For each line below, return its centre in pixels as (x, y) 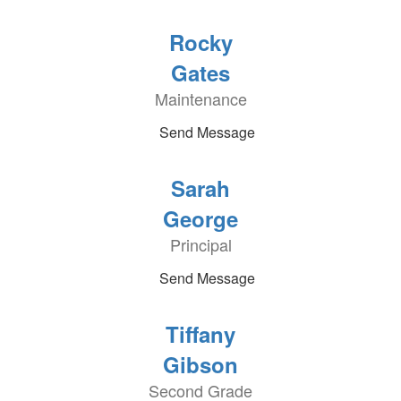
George (200, 218)
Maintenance (200, 98)
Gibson (200, 364)
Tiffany (200, 334)
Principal (200, 244)
